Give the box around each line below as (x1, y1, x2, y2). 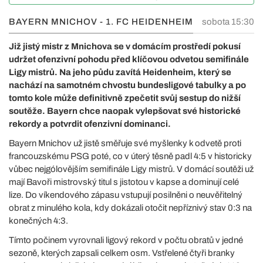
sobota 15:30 (202, 17, 254, 26)
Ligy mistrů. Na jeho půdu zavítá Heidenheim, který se (9, 68, 231, 77)
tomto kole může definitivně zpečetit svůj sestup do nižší (9, 93, 241, 103)
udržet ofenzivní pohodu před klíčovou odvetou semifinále (9, 55, 249, 64)
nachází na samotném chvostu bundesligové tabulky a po (9, 80, 246, 90)
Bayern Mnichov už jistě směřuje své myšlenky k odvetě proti (9, 139, 241, 148)
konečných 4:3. (9, 216, 68, 225)
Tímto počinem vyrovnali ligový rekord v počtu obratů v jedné (9, 235, 243, 245)
